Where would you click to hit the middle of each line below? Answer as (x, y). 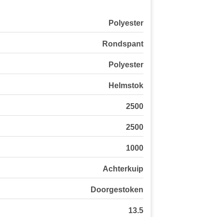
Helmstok (126, 86)
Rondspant (123, 44)
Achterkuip (123, 169)
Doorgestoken (117, 190)
